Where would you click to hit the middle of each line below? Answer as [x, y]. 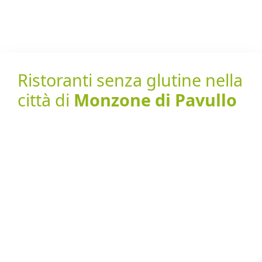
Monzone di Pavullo [155, 100]
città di [46, 100]
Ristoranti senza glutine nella [130, 80]
